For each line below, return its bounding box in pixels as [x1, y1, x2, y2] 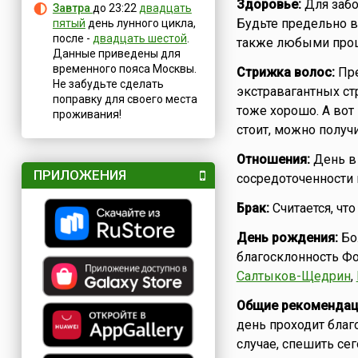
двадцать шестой [92, 32, 187, 45]
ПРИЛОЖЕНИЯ [33, 167, 126, 183]
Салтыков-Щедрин [236, 268, 351, 284]
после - [52, 32, 93, 45]
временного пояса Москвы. [52, 62, 197, 75]
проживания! [52, 108, 121, 121]
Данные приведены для [52, 47, 181, 60]
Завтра [52, 2, 93, 14]
